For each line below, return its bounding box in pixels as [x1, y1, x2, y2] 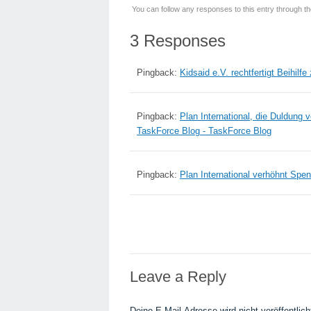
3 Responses [130, 31, 226, 50]
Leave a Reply [130, 268, 226, 285]
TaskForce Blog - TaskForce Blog [137, 126, 271, 136]
